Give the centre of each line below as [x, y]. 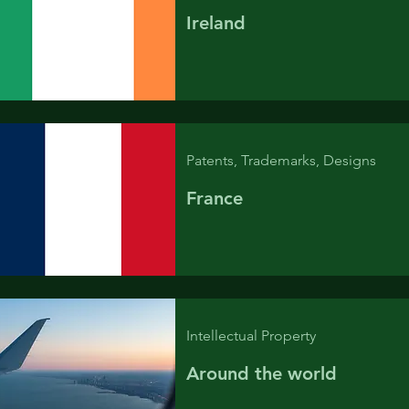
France [214, 198]
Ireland [215, 23]
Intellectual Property [251, 336]
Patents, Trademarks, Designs [281, 160]
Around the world [261, 373]
